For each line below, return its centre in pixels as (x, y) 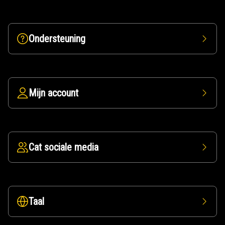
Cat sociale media (64, 147)
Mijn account (53, 93)
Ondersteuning (57, 39)
